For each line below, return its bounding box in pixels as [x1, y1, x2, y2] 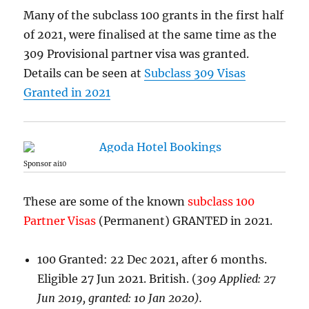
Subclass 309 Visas [144, 66, 246, 80]
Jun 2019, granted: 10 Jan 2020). [37, 290, 203, 305]
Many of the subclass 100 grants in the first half [23, 8, 284, 22]
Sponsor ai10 [23, 159, 67, 168]
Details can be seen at [23, 66, 145, 80]
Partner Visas [23, 213, 97, 228]
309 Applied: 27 [197, 271, 277, 286]
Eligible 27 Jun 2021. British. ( [37, 271, 197, 286]
